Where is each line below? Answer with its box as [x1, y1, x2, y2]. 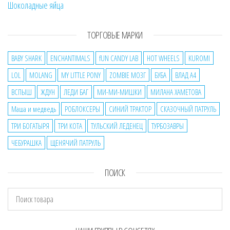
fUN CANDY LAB [99, 52, 138, 63]
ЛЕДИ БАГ [64, 86, 88, 97]
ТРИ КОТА [58, 120, 82, 131]
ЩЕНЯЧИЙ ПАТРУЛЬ [50, 137, 101, 148]
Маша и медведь [11, 103, 56, 114]
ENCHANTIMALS [50, 52, 90, 63]
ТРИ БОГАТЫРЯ [11, 120, 49, 131]
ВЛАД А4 [175, 69, 196, 80]
